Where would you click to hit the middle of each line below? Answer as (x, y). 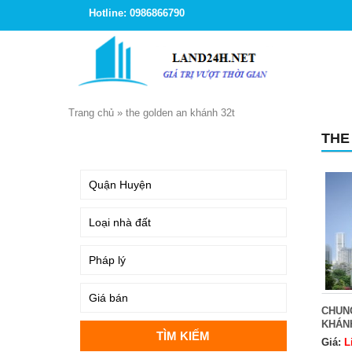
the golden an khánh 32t (180, 113)
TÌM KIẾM (108, 141)
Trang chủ (91, 113)
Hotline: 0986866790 (137, 13)
